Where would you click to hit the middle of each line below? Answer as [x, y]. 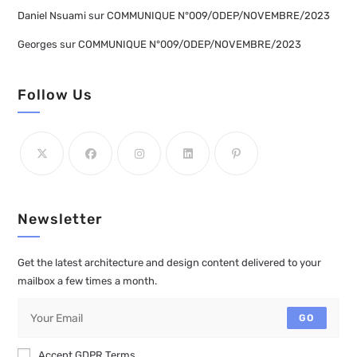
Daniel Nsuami [52, 16]
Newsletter [61, 220]
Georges [38, 45]
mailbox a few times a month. [88, 281]
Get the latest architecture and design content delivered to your [170, 263]
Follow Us [55, 95]
